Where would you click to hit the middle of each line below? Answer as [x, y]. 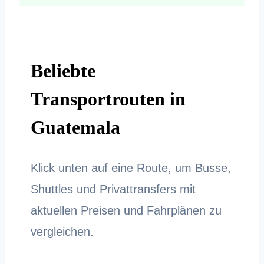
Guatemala [75, 128]
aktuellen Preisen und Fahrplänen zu [126, 210]
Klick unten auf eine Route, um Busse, [131, 168]
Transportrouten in [108, 99]
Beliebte [63, 71]
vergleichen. [62, 231]
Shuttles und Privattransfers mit [113, 189]
